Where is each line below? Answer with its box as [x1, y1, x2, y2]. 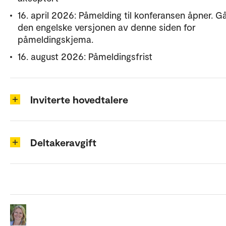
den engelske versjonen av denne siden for [18, 21, 196, 33]
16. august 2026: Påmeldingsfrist [18, 50, 152, 62]
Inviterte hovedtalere [30, 93, 128, 105]
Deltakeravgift [30, 136, 96, 148]
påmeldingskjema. [18, 33, 93, 45]
